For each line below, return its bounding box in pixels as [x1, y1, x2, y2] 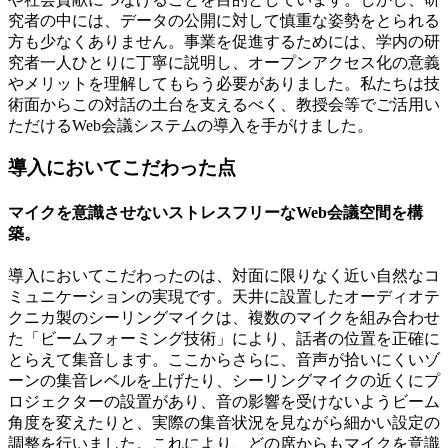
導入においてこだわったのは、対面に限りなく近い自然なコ [8, 266, 440, 284]
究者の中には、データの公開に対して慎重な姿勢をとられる [8, 11, 440, 29]
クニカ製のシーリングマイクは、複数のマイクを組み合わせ [8, 308, 440, 326]
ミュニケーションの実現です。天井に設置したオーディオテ [8, 287, 440, 305]
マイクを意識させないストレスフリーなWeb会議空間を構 [8, 203, 423, 221]
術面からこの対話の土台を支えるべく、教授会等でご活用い [8, 95, 440, 113]
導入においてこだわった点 [8, 157, 236, 179]
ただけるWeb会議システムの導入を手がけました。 [8, 116, 373, 134]
